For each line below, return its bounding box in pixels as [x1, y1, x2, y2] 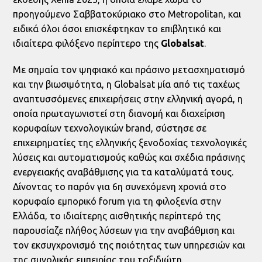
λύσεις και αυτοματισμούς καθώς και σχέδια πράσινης [13, 152, 246, 163]
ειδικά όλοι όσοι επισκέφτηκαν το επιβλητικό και [13, 23, 222, 35]
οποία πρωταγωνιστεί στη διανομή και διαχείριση [13, 108, 226, 119]
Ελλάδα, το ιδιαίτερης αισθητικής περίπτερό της [13, 211, 221, 222]
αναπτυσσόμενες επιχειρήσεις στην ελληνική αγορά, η [13, 94, 243, 105]
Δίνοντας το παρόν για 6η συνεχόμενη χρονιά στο [13, 181, 227, 192]
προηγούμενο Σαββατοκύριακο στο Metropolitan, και [13, 9, 242, 20]
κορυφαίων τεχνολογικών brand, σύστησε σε [13, 123, 207, 134]
